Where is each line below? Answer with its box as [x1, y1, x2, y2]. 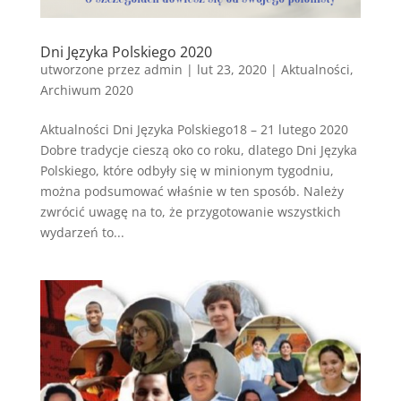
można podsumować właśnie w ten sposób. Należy [39, 183, 344, 200]
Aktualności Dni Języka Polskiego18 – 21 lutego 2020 [39, 121, 348, 139]
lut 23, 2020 [196, 61, 267, 79]
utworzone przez [39, 61, 144, 79]
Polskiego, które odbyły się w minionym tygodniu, [39, 162, 334, 180]
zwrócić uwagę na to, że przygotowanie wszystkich [39, 203, 341, 221]
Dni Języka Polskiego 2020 [39, 42, 212, 63]
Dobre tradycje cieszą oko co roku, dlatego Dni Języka [39, 141, 357, 159]
